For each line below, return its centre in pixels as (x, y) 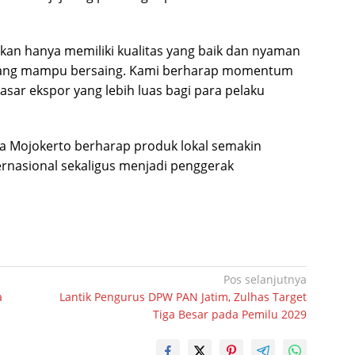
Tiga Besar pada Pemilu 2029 (230, 315)
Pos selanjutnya (265, 280)
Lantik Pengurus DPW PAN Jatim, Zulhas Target (183, 297)
